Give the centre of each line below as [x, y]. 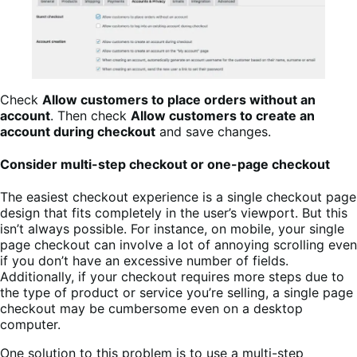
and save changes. [213, 131]
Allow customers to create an [223, 115]
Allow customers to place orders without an [179, 99]
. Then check [90, 115]
